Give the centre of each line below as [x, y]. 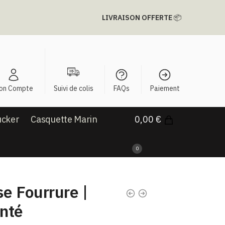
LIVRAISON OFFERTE [137, 18]
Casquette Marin [64, 119]
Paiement [165, 88]
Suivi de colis [73, 88]
